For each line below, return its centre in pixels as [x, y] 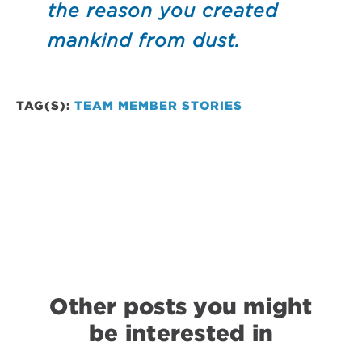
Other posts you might [181, 307]
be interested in [181, 333]
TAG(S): [43, 106]
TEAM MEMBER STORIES [158, 106]
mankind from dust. [144, 41]
